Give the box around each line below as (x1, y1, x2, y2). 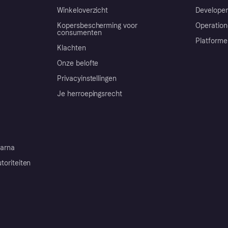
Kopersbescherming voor (57, 21, 137, 30)
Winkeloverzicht (57, 6, 108, 15)
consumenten (57, 28, 102, 37)
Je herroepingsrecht (57, 89, 123, 98)
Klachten (57, 43, 86, 52)
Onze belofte (57, 59, 99, 68)
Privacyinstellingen (57, 74, 117, 83)
